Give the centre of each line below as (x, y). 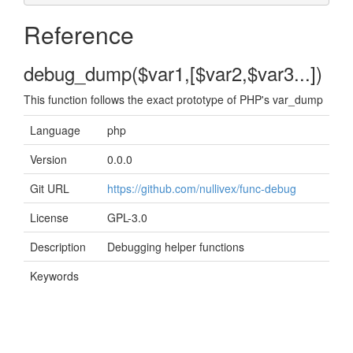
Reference (79, 34)
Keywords (54, 276)
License (49, 217)
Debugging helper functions (176, 247)
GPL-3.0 (127, 217)
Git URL (50, 188)
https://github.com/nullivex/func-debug (202, 188)
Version (48, 159)
